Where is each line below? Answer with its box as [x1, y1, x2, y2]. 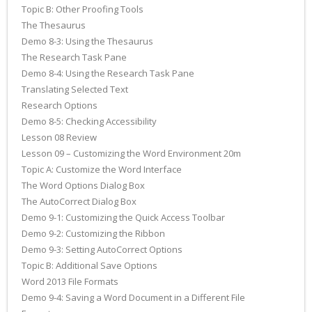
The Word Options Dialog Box [22, 179, 145, 192]
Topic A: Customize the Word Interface [22, 163, 182, 175]
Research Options [22, 99, 97, 111]
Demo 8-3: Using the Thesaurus [22, 35, 153, 47]
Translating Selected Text [22, 83, 128, 95]
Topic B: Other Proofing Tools [22, 3, 143, 15]
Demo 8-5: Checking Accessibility [22, 115, 157, 127]
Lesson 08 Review [22, 131, 97, 143]
